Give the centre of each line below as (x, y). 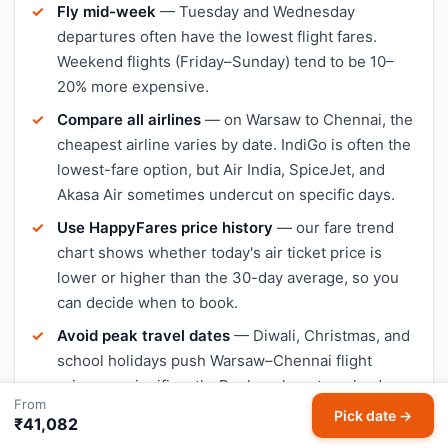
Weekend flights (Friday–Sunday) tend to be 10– (225, 61)
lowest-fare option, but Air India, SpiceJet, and (221, 169)
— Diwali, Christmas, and (320, 335)
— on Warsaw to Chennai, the (307, 119)
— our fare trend (333, 227)
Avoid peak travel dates (143, 335)
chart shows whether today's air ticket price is (219, 252)
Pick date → (373, 415)
